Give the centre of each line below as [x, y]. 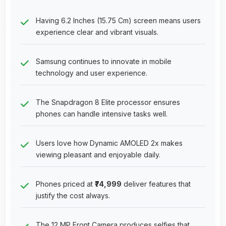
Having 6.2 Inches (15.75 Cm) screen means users [118, 20]
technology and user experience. [92, 73]
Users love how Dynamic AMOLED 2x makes [109, 143]
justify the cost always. [73, 195]
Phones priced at [65, 184]
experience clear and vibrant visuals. [97, 32]
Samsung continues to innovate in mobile [104, 61]
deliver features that [156, 184]
